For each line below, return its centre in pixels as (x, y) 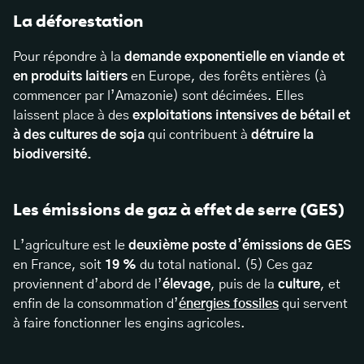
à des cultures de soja (79, 135)
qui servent (313, 304)
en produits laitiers (70, 77)
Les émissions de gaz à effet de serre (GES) (179, 210)
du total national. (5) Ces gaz (225, 265)
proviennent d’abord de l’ (88, 285)
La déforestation (78, 22)
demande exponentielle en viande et (234, 57)
